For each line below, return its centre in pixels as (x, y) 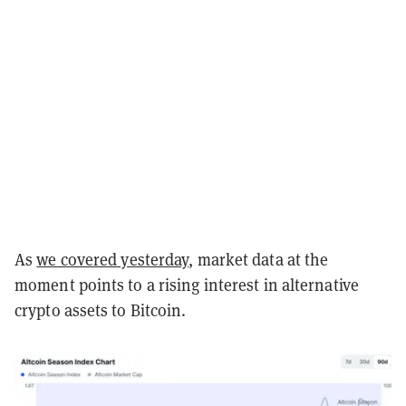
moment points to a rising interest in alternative (187, 284)
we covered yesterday (113, 259)
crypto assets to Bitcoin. (101, 309)
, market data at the (259, 259)
